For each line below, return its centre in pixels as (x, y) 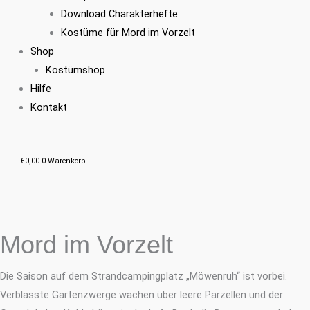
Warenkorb (66, 161)
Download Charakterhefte (119, 13)
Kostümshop (75, 70)
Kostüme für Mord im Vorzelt (128, 32)
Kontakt (48, 107)
